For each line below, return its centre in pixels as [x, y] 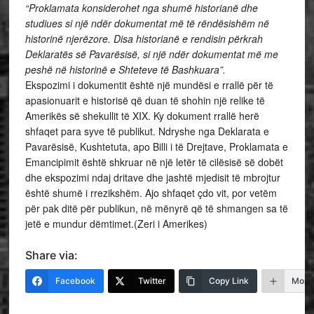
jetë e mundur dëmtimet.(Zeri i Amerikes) [116, 224]
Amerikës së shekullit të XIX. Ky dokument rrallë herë [142, 116]
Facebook [75, 281]
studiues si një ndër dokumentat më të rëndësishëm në [147, 23]
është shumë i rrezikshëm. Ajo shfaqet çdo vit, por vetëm [151, 193]
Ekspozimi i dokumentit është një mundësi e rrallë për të [149, 85]
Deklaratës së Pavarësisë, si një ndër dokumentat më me [151, 54]
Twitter [152, 281]
